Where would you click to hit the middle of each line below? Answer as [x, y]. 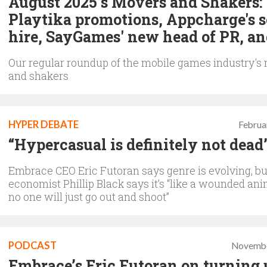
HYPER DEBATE [44, 124]
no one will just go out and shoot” [89, 196]
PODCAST [32, 245]
